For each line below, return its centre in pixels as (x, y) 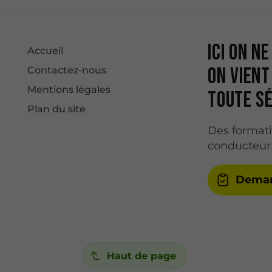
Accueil (46, 51)
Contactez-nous (67, 70)
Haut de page (141, 256)
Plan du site (57, 109)
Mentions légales (69, 90)
